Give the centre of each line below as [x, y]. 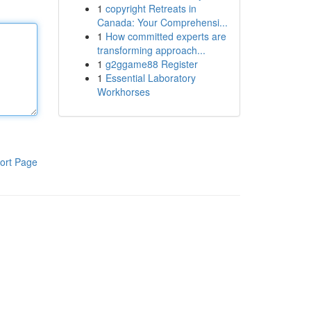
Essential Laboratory [150, 78]
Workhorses [123, 92]
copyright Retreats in [151, 8]
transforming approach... [151, 50]
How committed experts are [166, 36]
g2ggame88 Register [151, 64]
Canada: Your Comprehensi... [162, 22]
